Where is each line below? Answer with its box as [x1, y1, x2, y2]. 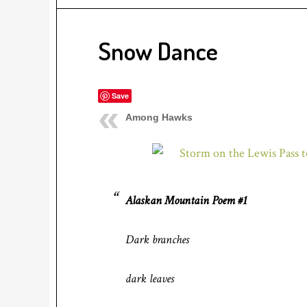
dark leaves [125, 271, 174, 286]
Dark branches [125, 232, 189, 247]
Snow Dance [98, 35, 218, 66]
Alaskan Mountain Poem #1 [125, 193, 247, 208]
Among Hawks [125, 112, 193, 123]
